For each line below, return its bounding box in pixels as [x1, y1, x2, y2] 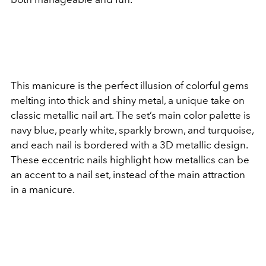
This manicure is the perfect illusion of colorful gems [11, 80, 249, 91]
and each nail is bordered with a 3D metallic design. [11, 139, 248, 151]
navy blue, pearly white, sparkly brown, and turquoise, [11, 124, 254, 136]
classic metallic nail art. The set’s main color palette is [11, 109, 251, 121]
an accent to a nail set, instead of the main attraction [11, 169, 245, 180]
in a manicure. [11, 183, 77, 195]
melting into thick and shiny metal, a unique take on [11, 94, 245, 106]
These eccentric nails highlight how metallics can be [11, 154, 249, 166]
